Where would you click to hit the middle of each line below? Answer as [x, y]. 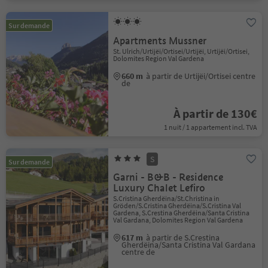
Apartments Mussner [160, 41]
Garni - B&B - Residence [168, 177]
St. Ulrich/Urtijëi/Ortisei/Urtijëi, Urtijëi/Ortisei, [182, 51]
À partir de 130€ [215, 113]
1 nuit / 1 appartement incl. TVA [210, 127]
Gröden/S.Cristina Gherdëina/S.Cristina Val [177, 205]
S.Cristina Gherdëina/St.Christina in [167, 198]
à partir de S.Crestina [183, 237]
